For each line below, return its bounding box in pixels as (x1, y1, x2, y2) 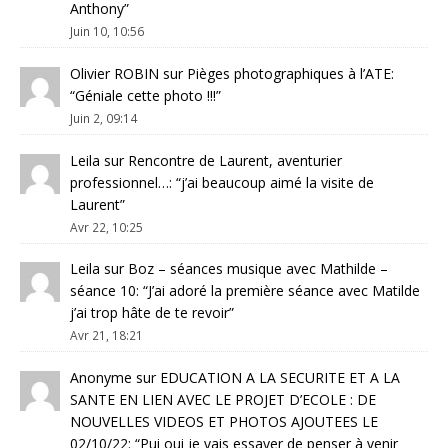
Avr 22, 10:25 (70, 218, 143, 235)
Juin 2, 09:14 (70, 109, 137, 126)
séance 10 (70, 281, 136, 301)
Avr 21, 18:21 (70, 327, 143, 344)
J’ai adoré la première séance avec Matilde (148, 281, 420, 301)
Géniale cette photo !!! (75, 85, 216, 105)
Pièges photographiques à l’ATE (187, 63, 391, 83)
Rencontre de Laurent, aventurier (128, 150, 342, 170)
